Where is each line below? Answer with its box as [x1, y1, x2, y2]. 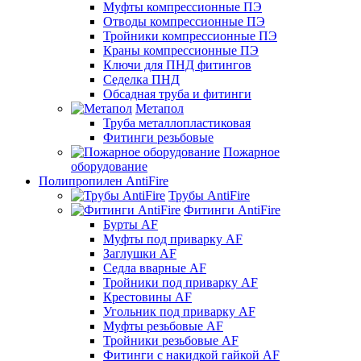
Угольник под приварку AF [103, 304, 255, 318]
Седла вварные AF [103, 260, 206, 275]
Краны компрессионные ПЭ [103, 43, 259, 57]
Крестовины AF [103, 289, 192, 304]
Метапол [135, 101, 184, 115]
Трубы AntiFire [168, 188, 250, 202]
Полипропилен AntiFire [39, 173, 168, 188]
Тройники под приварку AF [103, 275, 258, 289]
